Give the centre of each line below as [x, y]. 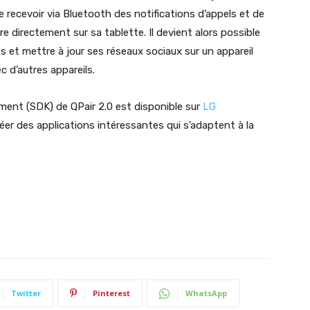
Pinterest [111, 293]
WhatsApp [206, 293]
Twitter [26, 293]
